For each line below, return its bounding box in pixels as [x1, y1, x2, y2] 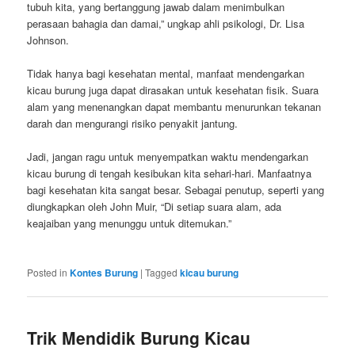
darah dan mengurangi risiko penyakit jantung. [27, 116, 239, 132]
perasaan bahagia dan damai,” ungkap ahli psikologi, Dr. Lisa [27, 16, 305, 32]
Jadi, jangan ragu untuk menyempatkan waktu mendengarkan [27, 149, 309, 165]
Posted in [27, 265, 68, 279]
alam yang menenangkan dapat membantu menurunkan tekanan [27, 99, 322, 115]
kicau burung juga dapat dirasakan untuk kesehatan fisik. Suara [27, 82, 319, 98]
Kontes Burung [70, 265, 139, 280]
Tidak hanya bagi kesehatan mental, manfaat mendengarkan [27, 66, 305, 82]
